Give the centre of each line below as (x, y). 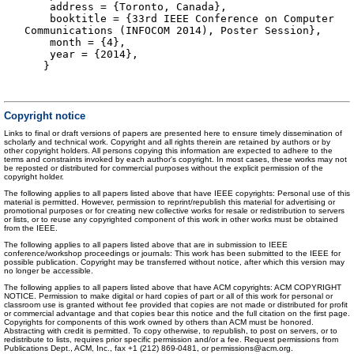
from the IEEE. (31, 228)
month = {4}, (75, 43)
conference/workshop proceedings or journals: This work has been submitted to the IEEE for (172, 253)
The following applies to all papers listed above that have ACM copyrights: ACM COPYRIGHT (173, 287)
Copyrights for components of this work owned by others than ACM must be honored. (159, 322)
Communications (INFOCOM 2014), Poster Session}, (173, 31)
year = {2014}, (81, 55)
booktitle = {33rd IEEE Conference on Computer (179, 19)
